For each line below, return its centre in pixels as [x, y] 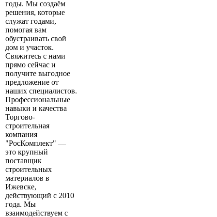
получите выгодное [38, 74]
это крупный [27, 152]
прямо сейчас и [31, 65]
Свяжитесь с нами [35, 56]
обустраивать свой [36, 39]
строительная [27, 126]
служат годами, [31, 21]
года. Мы [21, 204]
